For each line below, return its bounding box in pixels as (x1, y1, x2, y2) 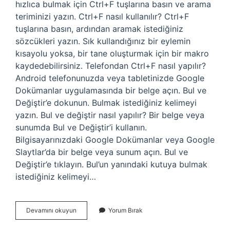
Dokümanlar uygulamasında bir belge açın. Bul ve (15, 85, 206, 95)
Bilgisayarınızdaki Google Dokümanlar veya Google (15, 135, 215, 145)
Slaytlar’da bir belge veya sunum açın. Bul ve (15, 147, 188, 157)
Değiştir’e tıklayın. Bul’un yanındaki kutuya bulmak (15, 159, 207, 169)
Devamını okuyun (26, 206, 76, 214)
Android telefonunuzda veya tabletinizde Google (15, 73, 204, 83)
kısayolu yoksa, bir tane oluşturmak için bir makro (15, 48, 209, 59)
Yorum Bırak (108, 206, 143, 214)
